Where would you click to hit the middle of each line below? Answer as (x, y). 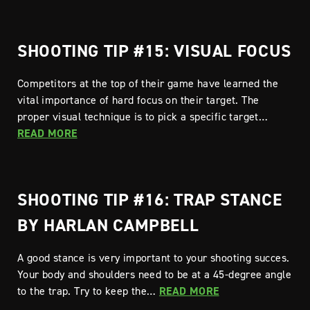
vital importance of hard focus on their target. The (138, 100)
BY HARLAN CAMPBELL (108, 225)
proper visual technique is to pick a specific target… (143, 116)
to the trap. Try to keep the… (88, 291)
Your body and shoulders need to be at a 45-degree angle (154, 274)
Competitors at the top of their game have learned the (148, 83)
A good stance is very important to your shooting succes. (154, 257)
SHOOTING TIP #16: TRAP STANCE (150, 199)
